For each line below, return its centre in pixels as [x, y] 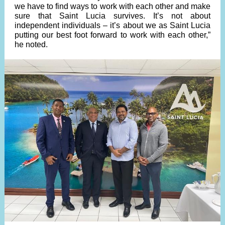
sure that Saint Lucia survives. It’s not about [113, 16]
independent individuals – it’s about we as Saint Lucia [113, 25]
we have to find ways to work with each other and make [113, 6]
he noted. [31, 44]
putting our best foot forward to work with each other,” [113, 35]
